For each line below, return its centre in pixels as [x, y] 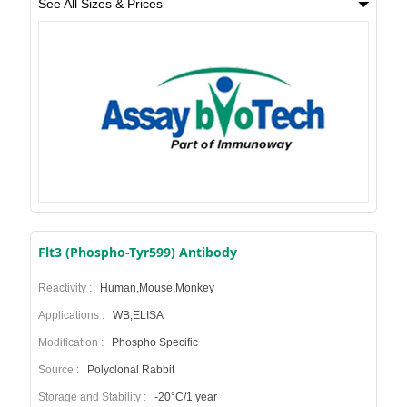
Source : [61, 369]
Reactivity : [67, 288]
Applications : [74, 315]
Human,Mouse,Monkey [155, 288]
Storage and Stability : [94, 397]
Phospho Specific [153, 342]
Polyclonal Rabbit [129, 369]
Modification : [73, 342]
